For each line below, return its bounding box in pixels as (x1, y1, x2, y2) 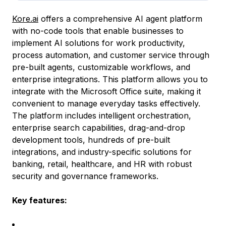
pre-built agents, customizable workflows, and (12, 62, 190, 72)
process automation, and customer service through (12, 49, 209, 60)
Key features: (12, 195, 67, 205)
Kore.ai (12, 13, 38, 24)
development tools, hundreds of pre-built (12, 134, 170, 145)
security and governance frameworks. (12, 171, 158, 181)
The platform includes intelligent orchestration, (12, 110, 191, 121)
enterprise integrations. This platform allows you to (12, 74, 208, 84)
